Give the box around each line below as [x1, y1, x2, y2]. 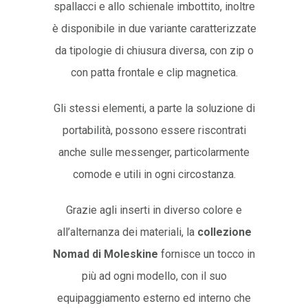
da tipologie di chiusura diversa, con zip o [54, 43, 254, 57]
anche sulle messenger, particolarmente [58, 145, 250, 159]
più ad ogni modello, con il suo [81, 269, 227, 283]
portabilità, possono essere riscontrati [62, 123, 246, 137]
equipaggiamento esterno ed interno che [57, 291, 251, 305]
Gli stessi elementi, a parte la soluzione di [53, 101, 255, 115]
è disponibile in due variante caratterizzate [52, 21, 256, 35]
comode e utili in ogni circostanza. [72, 167, 236, 181]
